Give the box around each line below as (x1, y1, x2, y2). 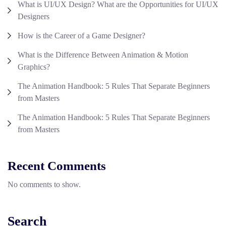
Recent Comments (8, 158, 106, 173)
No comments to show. (8, 180, 81, 189)
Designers (18, 12, 49, 21)
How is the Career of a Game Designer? (18, 31, 145, 40)
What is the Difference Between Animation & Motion (18, 50, 188, 59)
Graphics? (18, 62, 50, 71)
